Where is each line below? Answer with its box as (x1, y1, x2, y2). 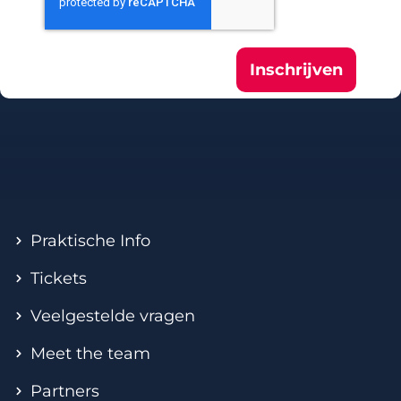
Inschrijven (250, 60, 343, 81)
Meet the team (30, 344, 150, 364)
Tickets (30, 269, 87, 289)
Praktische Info (30, 231, 150, 252)
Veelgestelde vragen (30, 306, 195, 327)
